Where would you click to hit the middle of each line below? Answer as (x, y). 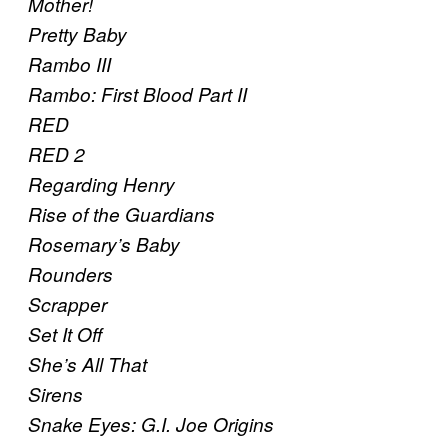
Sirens (55, 394)
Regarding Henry (101, 184)
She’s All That (87, 364)
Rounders (70, 274)
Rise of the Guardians (121, 214)
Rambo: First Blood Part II (137, 94)
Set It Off (65, 334)
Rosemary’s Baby (104, 244)
